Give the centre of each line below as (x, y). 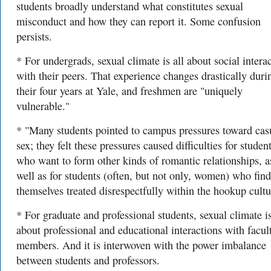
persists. (34, 36)
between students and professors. (88, 260)
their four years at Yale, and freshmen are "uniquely (129, 91)
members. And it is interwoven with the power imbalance (141, 245)
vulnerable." (43, 106)
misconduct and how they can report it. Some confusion (139, 21)
